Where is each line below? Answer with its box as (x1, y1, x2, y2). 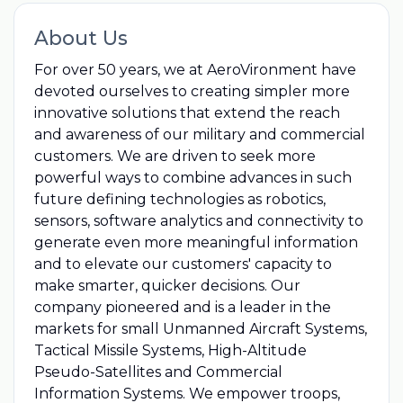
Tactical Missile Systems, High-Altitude (33, 341, 307, 359)
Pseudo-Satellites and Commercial (33, 363, 282, 381)
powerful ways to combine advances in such (33, 168, 352, 186)
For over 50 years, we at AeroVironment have (33, 60, 356, 78)
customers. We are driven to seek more (33, 147, 316, 165)
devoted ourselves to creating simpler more (33, 82, 350, 100)
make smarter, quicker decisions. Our (33, 276, 300, 294)
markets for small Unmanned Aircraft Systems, (33, 319, 367, 337)
